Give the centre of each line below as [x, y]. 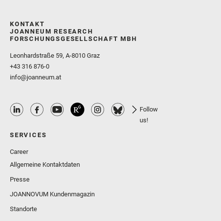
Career [19, 152]
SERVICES [28, 135]
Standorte [23, 209]
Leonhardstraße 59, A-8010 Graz [55, 56]
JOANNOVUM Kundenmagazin [52, 194]
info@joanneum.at [36, 77]
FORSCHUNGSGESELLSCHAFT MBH [74, 39]
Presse [20, 180]
